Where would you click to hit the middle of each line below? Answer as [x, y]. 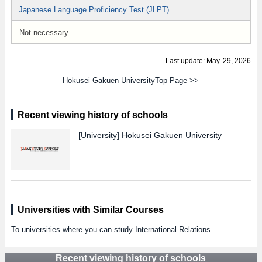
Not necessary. [44, 32]
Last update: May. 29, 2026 [208, 61]
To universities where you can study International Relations [111, 230]
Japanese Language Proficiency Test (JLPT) [94, 10]
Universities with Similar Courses [90, 210]
